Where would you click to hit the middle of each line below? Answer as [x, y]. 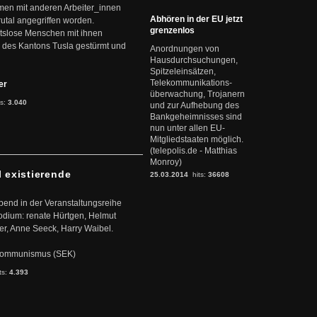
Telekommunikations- [191, 83]
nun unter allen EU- [188, 128]
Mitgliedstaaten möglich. [197, 139]
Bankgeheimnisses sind [196, 117]
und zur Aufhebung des [195, 105]
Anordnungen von [185, 49]
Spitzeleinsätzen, [183, 71]
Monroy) [166, 162]
